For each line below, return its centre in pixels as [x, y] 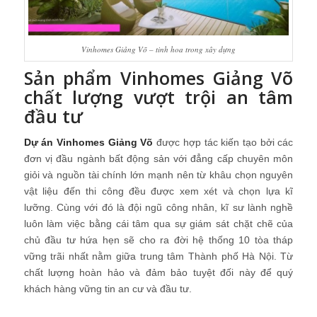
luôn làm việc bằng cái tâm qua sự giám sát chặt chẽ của [158, 223]
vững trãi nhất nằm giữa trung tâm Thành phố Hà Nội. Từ [158, 256]
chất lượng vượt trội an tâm [158, 97]
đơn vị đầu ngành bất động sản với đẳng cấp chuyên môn [158, 158]
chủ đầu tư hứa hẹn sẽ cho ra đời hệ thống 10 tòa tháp [158, 240]
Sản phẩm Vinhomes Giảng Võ [158, 77]
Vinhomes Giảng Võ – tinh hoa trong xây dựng [158, 49]
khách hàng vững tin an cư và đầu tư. [108, 288]
